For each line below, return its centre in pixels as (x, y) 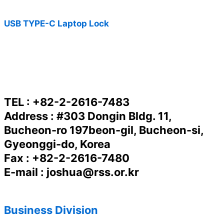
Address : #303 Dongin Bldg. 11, (88, 116)
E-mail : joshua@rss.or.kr (71, 172)
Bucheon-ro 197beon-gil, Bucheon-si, (104, 130)
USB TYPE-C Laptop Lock (56, 23)
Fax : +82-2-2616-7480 (67, 158)
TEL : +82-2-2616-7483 (67, 102)
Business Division (51, 210)
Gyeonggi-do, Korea (57, 144)
